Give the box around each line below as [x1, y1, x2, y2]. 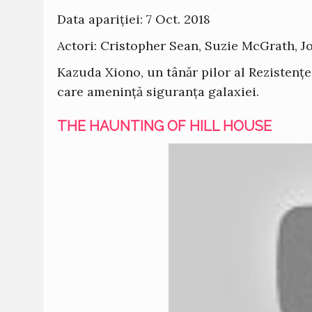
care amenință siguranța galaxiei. [57, 84, 263, 100]
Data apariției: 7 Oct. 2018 [57, 11, 210, 27]
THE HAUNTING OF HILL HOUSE [57, 118, 272, 134]
